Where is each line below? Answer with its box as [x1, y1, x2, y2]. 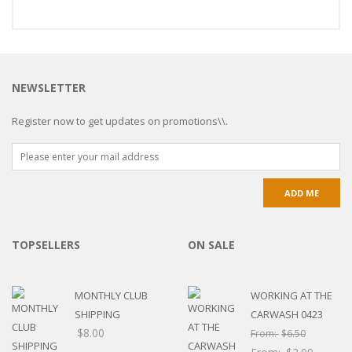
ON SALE [188, 236, 235, 252]
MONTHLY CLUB [75, 288, 148, 302]
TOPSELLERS [12, 236, 80, 252]
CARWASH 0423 [251, 306, 323, 321]
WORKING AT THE [251, 288, 332, 302]
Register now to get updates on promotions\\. [12, 113, 228, 128]
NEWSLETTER [12, 79, 86, 95]
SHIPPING [75, 306, 120, 321]
